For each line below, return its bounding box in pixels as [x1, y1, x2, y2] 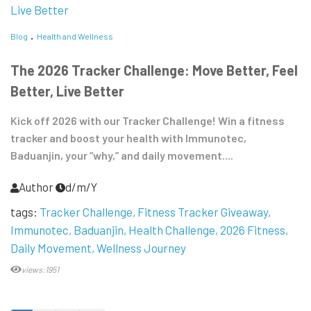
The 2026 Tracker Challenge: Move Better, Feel [10, 62, 298, 79]
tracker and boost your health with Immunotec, [10, 131, 246, 145]
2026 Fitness [220, 223, 285, 237]
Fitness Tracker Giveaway [137, 205, 268, 219]
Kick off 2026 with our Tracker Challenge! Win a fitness [10, 114, 285, 128]
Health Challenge [128, 223, 215, 237]
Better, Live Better [10, 83, 124, 100]
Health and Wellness [37, 31, 113, 42]
